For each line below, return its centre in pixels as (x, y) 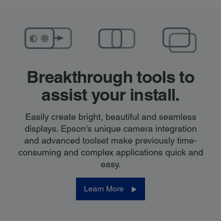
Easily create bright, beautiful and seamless (110, 117)
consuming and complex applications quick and (110, 152)
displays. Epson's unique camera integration (110, 129)
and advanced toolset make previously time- (110, 141)
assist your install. (110, 95)
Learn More (104, 189)
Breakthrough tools (101, 77)
